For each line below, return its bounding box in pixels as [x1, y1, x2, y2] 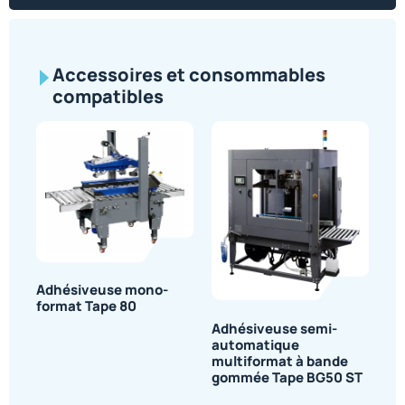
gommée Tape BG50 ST [212, 367, 363, 387]
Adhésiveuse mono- [36, 280, 168, 300]
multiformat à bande [212, 351, 348, 371]
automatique [212, 334, 299, 354]
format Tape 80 [36, 297, 137, 316]
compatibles [52, 84, 164, 109]
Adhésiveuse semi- [212, 318, 337, 338]
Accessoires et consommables [52, 62, 325, 88]
